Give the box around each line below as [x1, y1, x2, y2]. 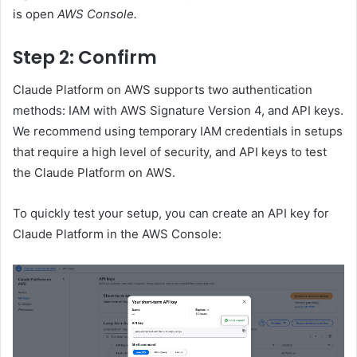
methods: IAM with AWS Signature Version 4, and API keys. [13, 102, 343, 118]
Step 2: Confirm [13, 45, 157, 71]
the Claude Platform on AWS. [13, 164, 175, 180]
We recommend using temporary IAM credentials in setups [13, 123, 343, 139]
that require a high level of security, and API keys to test [13, 143, 327, 159]
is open [13, 6, 54, 22]
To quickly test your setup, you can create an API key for [13, 205, 329, 221]
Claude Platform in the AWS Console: [13, 226, 222, 241]
